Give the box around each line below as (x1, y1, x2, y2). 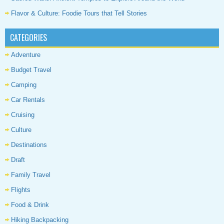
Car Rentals (11, 96, 45, 104)
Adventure (11, 51, 40, 59)
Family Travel (11, 171, 50, 179)
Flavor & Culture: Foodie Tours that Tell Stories (11, 9, 147, 17)
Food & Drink (11, 201, 49, 209)
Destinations (11, 141, 47, 149)
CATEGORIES (10, 31, 47, 44)
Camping (11, 81, 36, 89)
